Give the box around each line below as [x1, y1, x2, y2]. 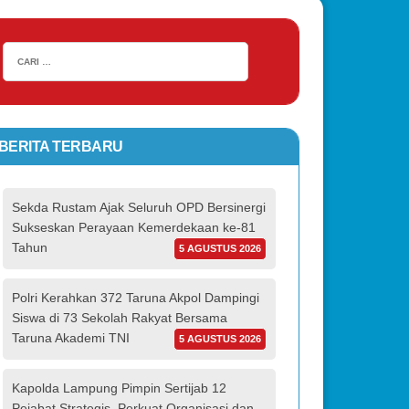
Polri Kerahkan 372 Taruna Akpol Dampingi [11, 289, 259, 305]
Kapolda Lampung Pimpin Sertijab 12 [11, 380, 226, 395]
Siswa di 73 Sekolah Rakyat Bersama [11, 309, 227, 325]
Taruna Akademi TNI [11, 330, 130, 345]
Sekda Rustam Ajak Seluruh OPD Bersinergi [11, 199, 266, 215]
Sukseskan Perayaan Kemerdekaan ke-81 [11, 219, 256, 235]
